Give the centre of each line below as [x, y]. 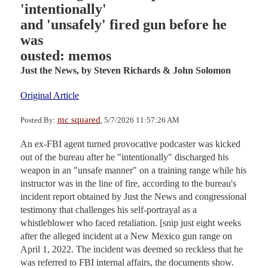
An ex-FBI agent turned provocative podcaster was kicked [130, 144]
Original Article [50, 95]
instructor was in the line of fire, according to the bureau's [128, 183]
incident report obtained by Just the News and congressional [133, 196]
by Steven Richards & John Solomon [156, 70]
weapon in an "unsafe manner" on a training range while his [133, 170]
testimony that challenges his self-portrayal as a [109, 209]
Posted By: [39, 120]
